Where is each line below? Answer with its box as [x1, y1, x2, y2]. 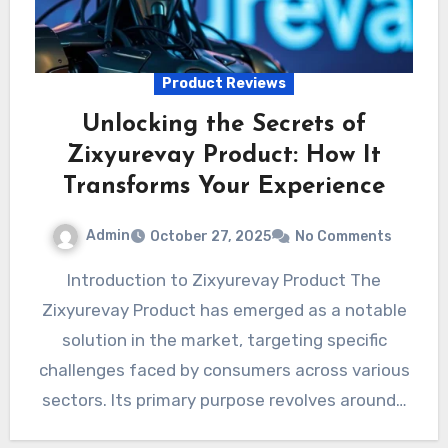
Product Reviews [162, 75, 286, 93]
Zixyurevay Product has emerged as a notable [41, 300, 407, 321]
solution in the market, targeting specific [61, 330, 387, 351]
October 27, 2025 [150, 228, 271, 246]
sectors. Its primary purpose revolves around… [41, 390, 407, 411]
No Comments [295, 228, 392, 246]
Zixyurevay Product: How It [67, 144, 381, 169]
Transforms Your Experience [63, 175, 385, 200]
